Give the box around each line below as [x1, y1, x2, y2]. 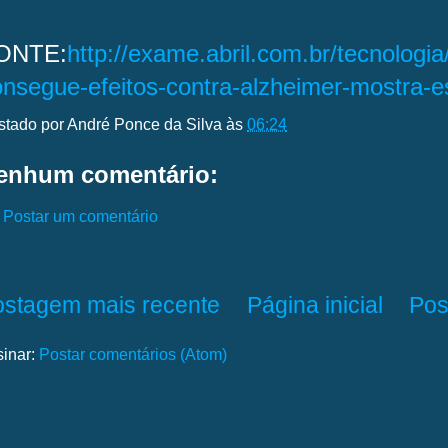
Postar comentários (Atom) [39, 345, 227, 364]
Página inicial [246, 291, 383, 318]
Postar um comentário [3, 206, 158, 225]
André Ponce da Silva [67, 114, 222, 133]
